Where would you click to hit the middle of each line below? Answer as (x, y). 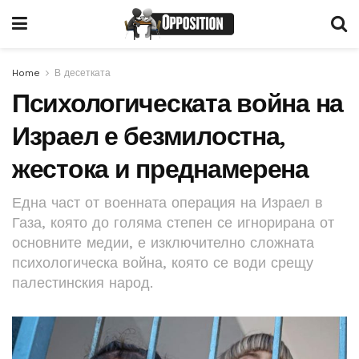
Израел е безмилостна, (149, 136)
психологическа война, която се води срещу (163, 262)
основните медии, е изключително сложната (163, 242)
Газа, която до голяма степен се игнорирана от (173, 222)
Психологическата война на (177, 103)
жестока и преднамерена (160, 169)
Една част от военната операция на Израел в (167, 202)
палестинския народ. (83, 282)
